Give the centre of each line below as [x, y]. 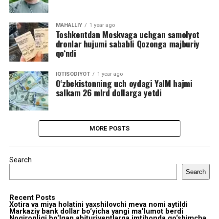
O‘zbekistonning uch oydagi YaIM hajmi [124, 83]
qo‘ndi [66, 53]
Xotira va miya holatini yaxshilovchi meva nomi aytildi [98, 204]
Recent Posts [32, 197]
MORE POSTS [109, 128]
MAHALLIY [69, 25]
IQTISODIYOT [73, 74]
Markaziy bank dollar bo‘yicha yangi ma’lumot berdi [96, 211]
